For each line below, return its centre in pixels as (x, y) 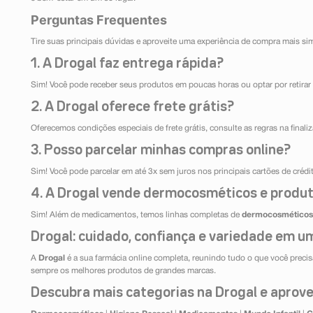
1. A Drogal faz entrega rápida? (127, 64)
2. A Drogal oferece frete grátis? (132, 107)
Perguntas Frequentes (99, 20)
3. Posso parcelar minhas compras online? (161, 151)
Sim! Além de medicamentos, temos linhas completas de (136, 215)
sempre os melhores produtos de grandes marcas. (123, 271)
